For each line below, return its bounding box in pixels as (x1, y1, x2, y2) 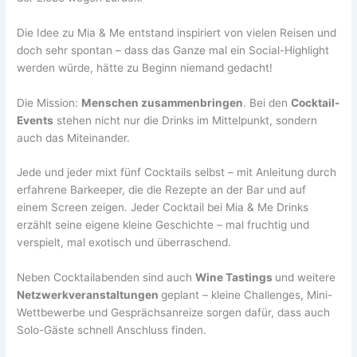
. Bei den (243, 96, 292, 109)
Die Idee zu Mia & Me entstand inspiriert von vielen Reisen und (17, 25, 337, 39)
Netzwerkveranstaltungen (17, 288, 162, 302)
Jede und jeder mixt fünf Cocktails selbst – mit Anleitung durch (17, 166, 337, 179)
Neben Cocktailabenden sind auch (17, 271, 196, 284)
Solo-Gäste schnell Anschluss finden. (17, 324, 207, 337)
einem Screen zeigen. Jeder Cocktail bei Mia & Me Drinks (17, 201, 309, 214)
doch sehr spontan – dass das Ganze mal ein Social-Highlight (17, 43, 330, 57)
